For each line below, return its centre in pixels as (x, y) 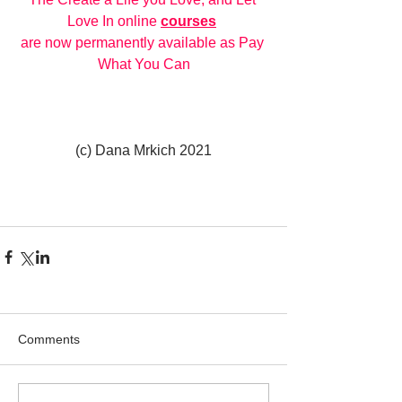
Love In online (114, 21)
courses (188, 21)
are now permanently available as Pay (144, 43)
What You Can (144, 64)
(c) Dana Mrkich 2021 (144, 150)
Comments (49, 339)
